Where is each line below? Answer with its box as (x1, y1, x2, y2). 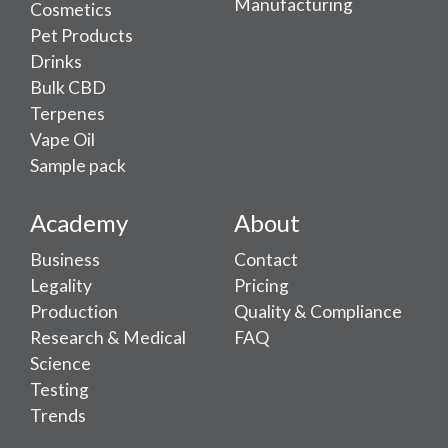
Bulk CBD (30, 77, 106, 99)
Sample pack (30, 155, 126, 177)
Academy (30, 208, 128, 238)
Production (30, 301, 118, 323)
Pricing (234, 275, 289, 297)
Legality (30, 275, 92, 297)
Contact (234, 249, 298, 271)
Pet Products (30, 25, 133, 47)
